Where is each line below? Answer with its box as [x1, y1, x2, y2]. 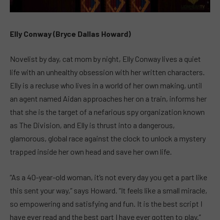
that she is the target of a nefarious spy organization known [10, 107, 205, 117]
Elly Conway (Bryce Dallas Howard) [10, 28, 131, 38]
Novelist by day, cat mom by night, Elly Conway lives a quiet [10, 54, 201, 64]
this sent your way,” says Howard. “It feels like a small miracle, [10, 186, 207, 195]
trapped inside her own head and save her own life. [10, 147, 172, 157]
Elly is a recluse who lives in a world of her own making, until [10, 81, 202, 90]
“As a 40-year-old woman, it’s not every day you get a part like [10, 172, 207, 182]
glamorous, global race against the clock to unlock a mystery [10, 134, 206, 143]
